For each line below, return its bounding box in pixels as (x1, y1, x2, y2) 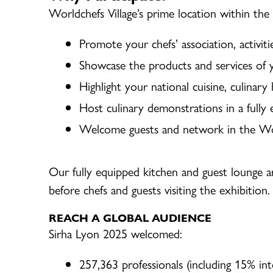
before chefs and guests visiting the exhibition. (49, 180, 270, 198)
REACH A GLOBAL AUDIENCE (49, 209, 211, 225)
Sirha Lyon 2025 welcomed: (49, 224, 182, 242)
